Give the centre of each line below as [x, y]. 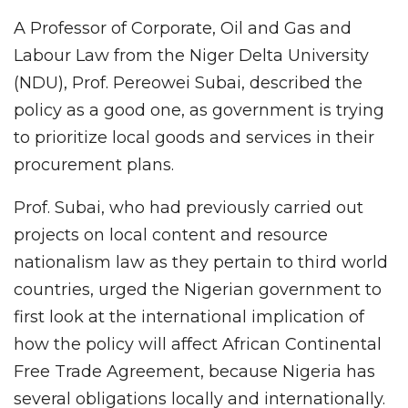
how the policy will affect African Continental [198, 345]
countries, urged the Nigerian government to [198, 290]
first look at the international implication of [189, 317]
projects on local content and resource [171, 235]
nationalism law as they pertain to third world [201, 263]
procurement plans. [94, 165]
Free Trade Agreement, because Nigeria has [194, 372]
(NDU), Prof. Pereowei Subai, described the [188, 83]
